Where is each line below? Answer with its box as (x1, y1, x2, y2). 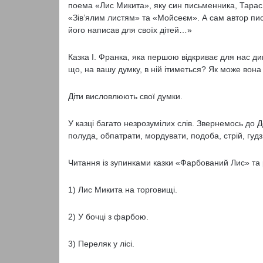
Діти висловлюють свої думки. (68, 92, 183, 101)
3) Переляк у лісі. (68, 239, 134, 248)
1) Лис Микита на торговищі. (68, 185, 177, 194)
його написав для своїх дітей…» (68, 25, 192, 35)
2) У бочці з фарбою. (68, 212, 149, 221)
